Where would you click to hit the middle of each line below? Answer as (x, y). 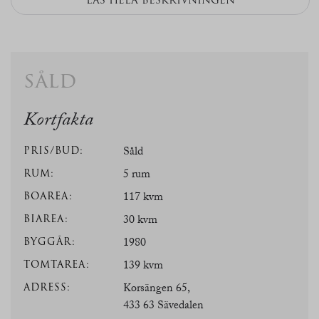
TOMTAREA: (57, 265)
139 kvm (143, 267)
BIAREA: (46, 219)
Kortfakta (59, 122)
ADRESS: (47, 287)
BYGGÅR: (49, 242)
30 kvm (140, 221)
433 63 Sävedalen (163, 307)
